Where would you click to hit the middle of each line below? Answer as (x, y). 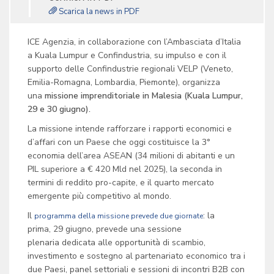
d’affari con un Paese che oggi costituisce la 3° (119, 142)
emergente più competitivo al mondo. (99, 196)
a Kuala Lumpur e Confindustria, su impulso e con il (127, 55)
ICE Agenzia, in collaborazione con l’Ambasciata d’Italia (134, 42)
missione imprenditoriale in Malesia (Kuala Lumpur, (144, 96)
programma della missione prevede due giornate (119, 216)
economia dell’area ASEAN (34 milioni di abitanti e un (131, 156)
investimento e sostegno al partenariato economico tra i (136, 256)
